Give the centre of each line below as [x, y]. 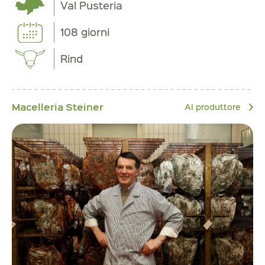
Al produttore [214, 106]
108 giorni [85, 32]
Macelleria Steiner [58, 106]
